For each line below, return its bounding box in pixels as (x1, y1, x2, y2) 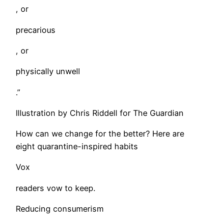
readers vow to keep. (16, 183, 95, 193)
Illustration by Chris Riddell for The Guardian (16, 108, 184, 118)
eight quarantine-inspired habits (16, 141, 138, 152)
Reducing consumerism (16, 204, 104, 214)
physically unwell (16, 66, 80, 77)
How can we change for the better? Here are (16, 129, 184, 139)
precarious (16, 25, 55, 35)
